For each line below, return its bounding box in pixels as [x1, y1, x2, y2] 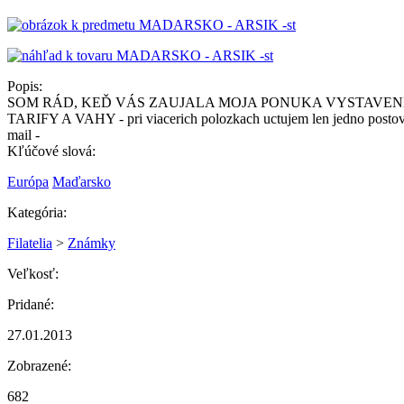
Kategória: [7, 204, 67, 220]
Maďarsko [52, 173, 111, 189]
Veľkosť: [7, 265, 59, 281]
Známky [68, 234, 115, 251]
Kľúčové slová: [7, 142, 96, 159]
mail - [7, 126, 40, 142]
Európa [7, 173, 49, 189]
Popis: [7, 78, 42, 94]
